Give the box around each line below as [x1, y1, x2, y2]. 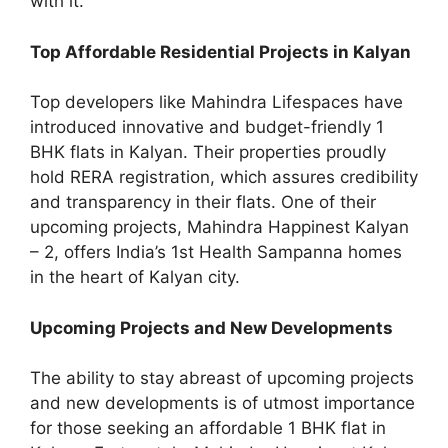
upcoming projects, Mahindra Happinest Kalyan [30, 217, 409, 238]
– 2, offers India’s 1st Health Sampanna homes [30, 242, 402, 263]
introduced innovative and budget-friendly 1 [30, 117, 384, 138]
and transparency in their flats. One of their [30, 192, 376, 213]
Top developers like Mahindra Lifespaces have [30, 92, 403, 113]
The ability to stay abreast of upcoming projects [30, 368, 414, 389]
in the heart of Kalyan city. [30, 267, 240, 288]
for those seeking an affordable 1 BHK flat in [30, 418, 386, 439]
